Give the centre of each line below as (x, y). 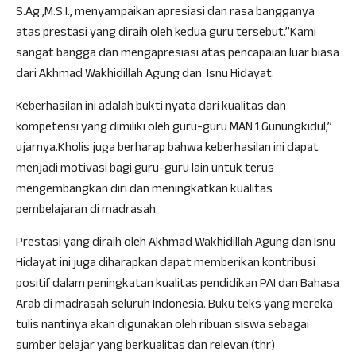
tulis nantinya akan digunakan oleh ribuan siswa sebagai (163, 326)
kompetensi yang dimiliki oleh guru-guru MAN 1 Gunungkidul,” (174, 128)
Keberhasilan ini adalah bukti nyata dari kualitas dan (151, 108)
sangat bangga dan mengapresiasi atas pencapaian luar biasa (178, 54)
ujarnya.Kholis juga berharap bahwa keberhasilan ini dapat (167, 149)
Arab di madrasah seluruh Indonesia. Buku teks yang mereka (174, 306)
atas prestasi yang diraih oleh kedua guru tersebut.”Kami (166, 34)
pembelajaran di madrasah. (87, 211)
